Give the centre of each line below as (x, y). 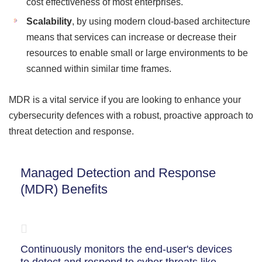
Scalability (49, 21)
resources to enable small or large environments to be (137, 53)
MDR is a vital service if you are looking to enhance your (125, 100)
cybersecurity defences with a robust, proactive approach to (131, 116)
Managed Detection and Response (118, 173)
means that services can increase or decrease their (131, 37)
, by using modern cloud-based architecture (161, 21)
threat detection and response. (71, 131)
